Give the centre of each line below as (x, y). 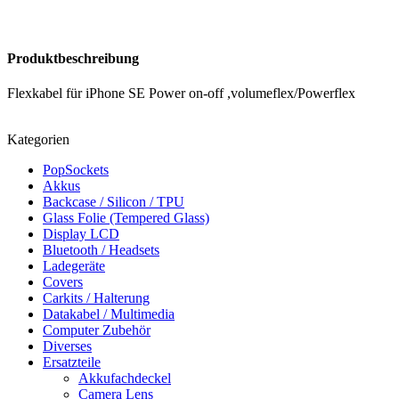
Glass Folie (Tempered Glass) (126, 218)
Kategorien (38, 140)
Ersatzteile (72, 362)
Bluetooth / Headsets (101, 250)
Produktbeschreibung (73, 59)
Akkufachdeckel (125, 379)
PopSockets (76, 170)
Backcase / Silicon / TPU (114, 202)
